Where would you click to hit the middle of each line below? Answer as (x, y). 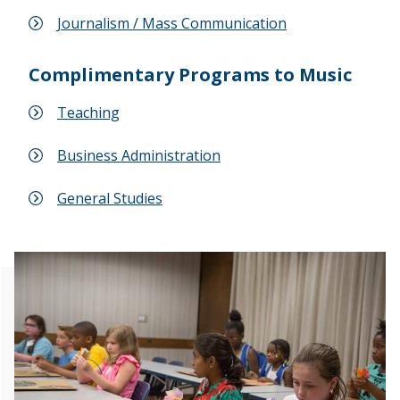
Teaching (88, 112)
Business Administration (139, 155)
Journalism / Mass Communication (172, 23)
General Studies (110, 198)
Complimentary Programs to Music (190, 74)
